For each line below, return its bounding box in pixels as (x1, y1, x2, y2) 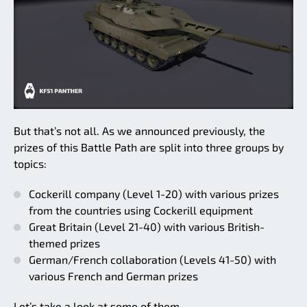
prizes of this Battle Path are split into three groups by (14, 140, 284, 153)
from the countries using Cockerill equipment (29, 203, 253, 217)
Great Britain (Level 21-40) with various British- (29, 219, 265, 233)
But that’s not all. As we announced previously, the (14, 123, 265, 137)
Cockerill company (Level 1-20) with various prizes (29, 186, 279, 200)
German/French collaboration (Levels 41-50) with (29, 252, 276, 266)
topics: (14, 156, 47, 170)
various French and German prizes (29, 269, 198, 282)
